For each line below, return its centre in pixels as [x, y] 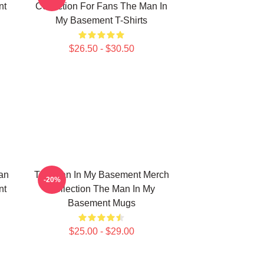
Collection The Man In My [101, 189]
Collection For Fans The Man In [101, 6]
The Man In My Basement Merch [101, 175]
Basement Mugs [101, 203]
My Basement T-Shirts [101, 20]
